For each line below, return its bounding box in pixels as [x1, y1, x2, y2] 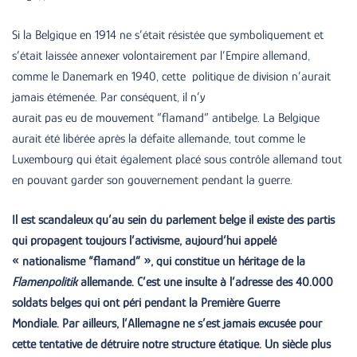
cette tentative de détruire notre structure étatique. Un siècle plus [12, 336, 331, 351]
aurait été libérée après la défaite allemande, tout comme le [12, 131, 305, 146]
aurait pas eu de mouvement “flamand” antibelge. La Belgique [12, 110, 320, 125]
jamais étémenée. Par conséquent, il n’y [12, 89, 206, 104]
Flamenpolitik [12, 274, 77, 289]
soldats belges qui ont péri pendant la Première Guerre [12, 295, 280, 310]
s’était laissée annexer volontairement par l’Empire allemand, [12, 48, 310, 63]
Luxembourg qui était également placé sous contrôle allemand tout [12, 151, 342, 167]
